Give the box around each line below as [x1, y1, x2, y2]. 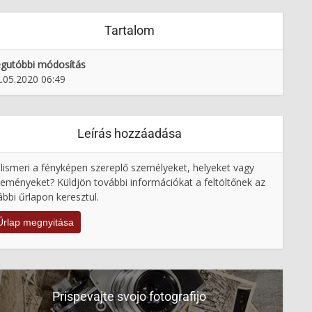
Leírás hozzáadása [77, 126, 182, 141]
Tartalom [104, 23, 155, 38]
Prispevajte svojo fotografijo [52, 289, 206, 304]
